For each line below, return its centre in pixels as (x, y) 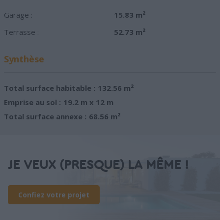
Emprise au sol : (32, 102)
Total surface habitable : (50, 88)
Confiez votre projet (54, 195)
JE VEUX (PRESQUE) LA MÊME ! (98, 165)
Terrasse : (21, 32)
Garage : (18, 15)
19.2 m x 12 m (88, 102)
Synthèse (24, 59)
